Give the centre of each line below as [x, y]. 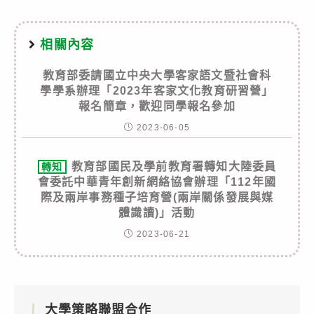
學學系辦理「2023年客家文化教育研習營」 [157, 90]
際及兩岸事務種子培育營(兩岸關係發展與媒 [157, 197]
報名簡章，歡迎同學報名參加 [157, 106]
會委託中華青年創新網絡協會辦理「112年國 [157, 182]
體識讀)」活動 [157, 212]
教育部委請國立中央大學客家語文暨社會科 [157, 75]
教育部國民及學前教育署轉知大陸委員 [174, 166]
